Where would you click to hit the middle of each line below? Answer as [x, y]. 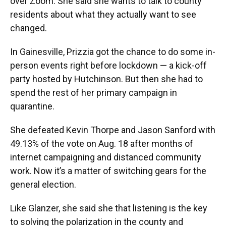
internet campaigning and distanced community [106, 157]
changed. [29, 28]
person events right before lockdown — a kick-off [108, 66]
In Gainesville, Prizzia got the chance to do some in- [113, 52]
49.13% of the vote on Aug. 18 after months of [102, 144]
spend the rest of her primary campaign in [94, 93]
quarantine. [32, 106]
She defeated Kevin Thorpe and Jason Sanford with [113, 130]
